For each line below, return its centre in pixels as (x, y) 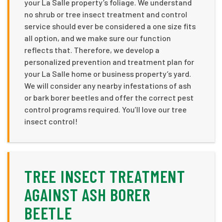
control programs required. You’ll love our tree (106, 110)
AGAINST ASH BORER (87, 195)
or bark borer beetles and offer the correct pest (109, 98)
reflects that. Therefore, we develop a (92, 50)
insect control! (51, 121)
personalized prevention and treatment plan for (109, 62)
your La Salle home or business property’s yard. (108, 74)
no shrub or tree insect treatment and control (106, 14)
